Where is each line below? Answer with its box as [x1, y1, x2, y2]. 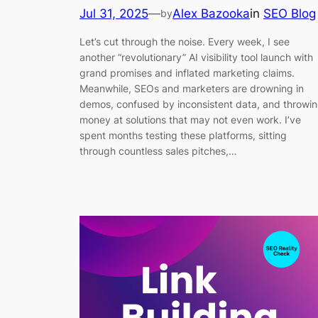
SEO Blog [263, 6, 316, 21]
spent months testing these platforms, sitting [79, 129, 287, 142]
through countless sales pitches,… [79, 145, 237, 158]
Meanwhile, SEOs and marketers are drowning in [79, 82, 304, 95]
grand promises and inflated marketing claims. [79, 67, 295, 79]
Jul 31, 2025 [79, 6, 148, 21]
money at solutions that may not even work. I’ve [79, 114, 301, 126]
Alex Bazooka [172, 6, 250, 21]
